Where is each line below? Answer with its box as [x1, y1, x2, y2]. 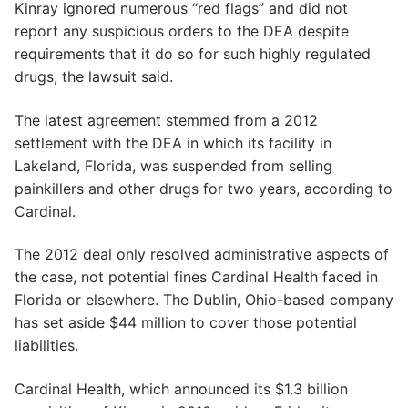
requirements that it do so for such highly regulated [15, 44, 371, 63]
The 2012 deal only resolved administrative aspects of [15, 245, 389, 264]
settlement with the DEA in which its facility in [15, 133, 331, 152]
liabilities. [15, 336, 78, 355]
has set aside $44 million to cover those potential [15, 313, 357, 332]
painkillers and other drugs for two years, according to [15, 178, 393, 198]
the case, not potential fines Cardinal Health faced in [15, 268, 378, 287]
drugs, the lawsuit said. [15, 66, 173, 86]
